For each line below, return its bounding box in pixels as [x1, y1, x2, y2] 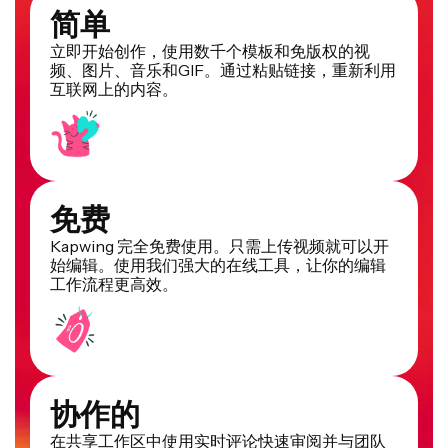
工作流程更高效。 [50, 274, 178, 295]
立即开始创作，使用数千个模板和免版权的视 [50, 41, 370, 62]
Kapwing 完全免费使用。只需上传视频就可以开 [50, 236, 389, 257]
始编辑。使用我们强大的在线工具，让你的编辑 [50, 255, 386, 276]
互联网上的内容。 [50, 79, 178, 100]
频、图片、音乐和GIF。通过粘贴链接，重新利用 [50, 60, 396, 81]
